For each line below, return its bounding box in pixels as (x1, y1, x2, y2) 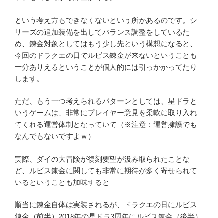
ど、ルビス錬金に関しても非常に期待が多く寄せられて (15, 166, 197, 175)
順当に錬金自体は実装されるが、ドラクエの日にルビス (15, 200, 197, 209)
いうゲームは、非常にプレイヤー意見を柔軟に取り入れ (15, 109, 197, 117)
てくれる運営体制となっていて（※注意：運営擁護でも (15, 120, 197, 129)
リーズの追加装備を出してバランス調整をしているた (15, 27, 190, 36)
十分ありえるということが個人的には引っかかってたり (15, 62, 197, 71)
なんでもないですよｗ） (15, 132, 95, 141)
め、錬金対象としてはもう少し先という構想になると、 (15, 39, 197, 48)
